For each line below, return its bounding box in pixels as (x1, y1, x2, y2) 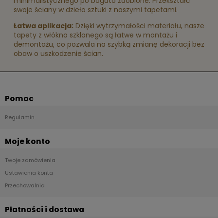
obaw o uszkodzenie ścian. (14, 48, 103, 58)
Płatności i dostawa (5, 204, 84, 215)
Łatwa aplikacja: (14, 20, 73, 31)
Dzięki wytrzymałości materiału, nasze (73, 20, 204, 31)
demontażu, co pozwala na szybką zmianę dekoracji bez (14, 39, 204, 49)
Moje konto (5, 136, 50, 147)
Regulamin (5, 113, 35, 122)
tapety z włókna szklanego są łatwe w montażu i (14, 30, 177, 40)
